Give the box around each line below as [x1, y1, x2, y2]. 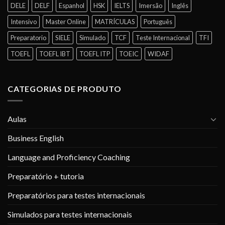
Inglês [171, 1, 188, 10]
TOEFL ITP [79, 49, 110, 58]
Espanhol [59, 1, 84, 10]
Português [144, 17, 172, 26]
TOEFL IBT [39, 49, 70, 58]
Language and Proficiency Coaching [8, 152, 130, 162]
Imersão [139, 1, 162, 10]
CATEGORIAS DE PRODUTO [8, 83, 122, 93]
